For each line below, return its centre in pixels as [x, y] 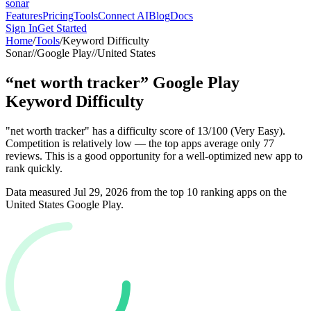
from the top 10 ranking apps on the [207, 192]
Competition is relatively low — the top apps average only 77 [140, 143]
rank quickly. [34, 168]
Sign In [22, 28]
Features [24, 16]
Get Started [62, 28]
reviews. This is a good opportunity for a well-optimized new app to [154, 155]
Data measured [40, 192]
